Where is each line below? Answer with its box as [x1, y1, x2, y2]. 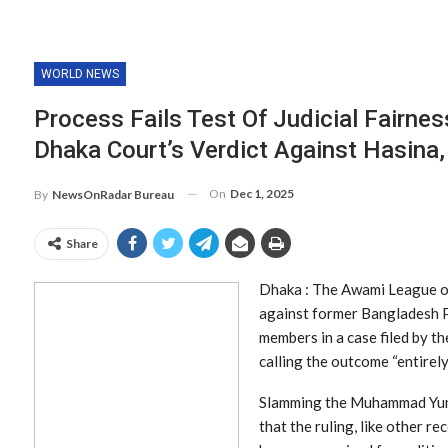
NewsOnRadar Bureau [52, 186, 174, 202]
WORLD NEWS [41, 67, 119, 81]
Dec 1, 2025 [230, 186, 294, 201]
